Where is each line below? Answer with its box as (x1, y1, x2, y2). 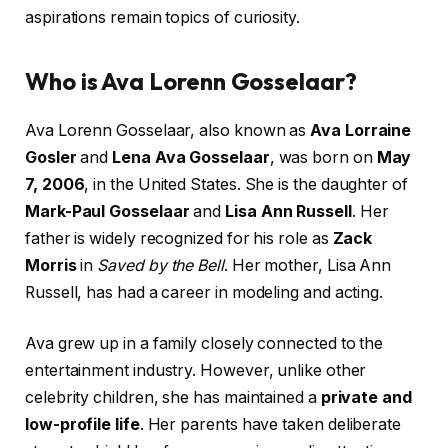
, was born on (269, 147, 377, 167)
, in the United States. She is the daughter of (84, 174, 408, 194)
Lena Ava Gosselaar (112, 147, 270, 167)
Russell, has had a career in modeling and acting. (25, 282, 384, 302)
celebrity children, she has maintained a (25, 388, 321, 408)
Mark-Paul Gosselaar (25, 201, 190, 221)
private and (320, 388, 412, 408)
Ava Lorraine (310, 120, 412, 140)
